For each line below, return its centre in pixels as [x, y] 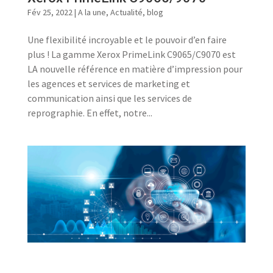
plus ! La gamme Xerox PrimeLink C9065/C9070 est [131, 54]
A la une [92, 12]
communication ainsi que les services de [109, 98]
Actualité [126, 12]
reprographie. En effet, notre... [90, 113]
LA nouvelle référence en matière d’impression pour [135, 69]
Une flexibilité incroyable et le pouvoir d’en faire [127, 40]
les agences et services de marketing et [108, 83]
